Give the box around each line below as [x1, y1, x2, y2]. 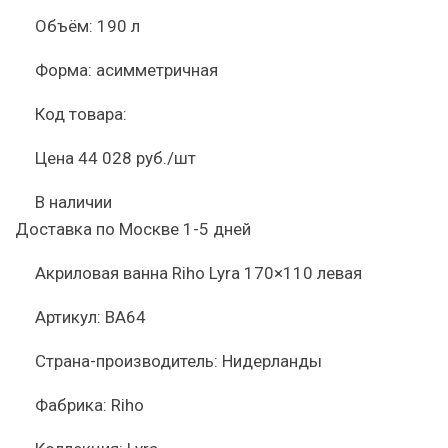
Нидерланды [222, 351, 322, 371]
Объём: [35, 16, 93, 36]
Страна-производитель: [35, 351, 218, 371]
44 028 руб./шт [78, 148, 196, 168]
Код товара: [35, 104, 127, 124]
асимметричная [96, 60, 218, 80]
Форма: [35, 60, 92, 80]
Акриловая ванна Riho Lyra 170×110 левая [35, 263, 362, 283]
